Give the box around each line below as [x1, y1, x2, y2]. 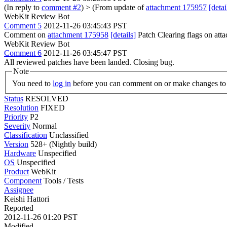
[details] [110, 30, 136, 39]
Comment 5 [4, 21, 42, 30]
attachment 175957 [146, 3, 207, 12]
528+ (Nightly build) [28, 139, 97, 148]
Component [4, 176, 42, 185]
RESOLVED [25, 94, 68, 103]
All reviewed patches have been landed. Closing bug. [4, 58, 174, 66]
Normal [32, 121, 57, 130]
